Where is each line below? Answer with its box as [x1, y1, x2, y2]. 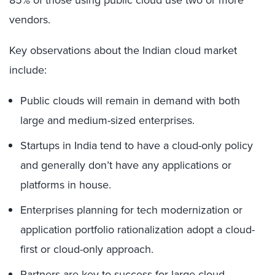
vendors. [9, 12, 50, 28]
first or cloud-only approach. [20, 241, 153, 257]
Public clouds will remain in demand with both [20, 93, 240, 109]
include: [9, 62, 47, 78]
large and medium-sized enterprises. [20, 112, 195, 128]
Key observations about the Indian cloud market [9, 42, 237, 58]
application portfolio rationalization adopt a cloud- [20, 222, 255, 238]
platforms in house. [20, 177, 111, 193]
